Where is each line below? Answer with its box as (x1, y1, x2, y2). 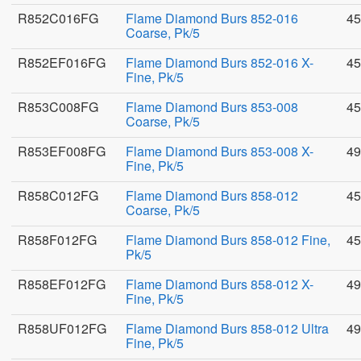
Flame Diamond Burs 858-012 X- (126, 275, 313, 293)
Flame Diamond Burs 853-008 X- (126, 142, 313, 160)
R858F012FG (18, 230, 97, 249)
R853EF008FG (18, 142, 106, 160)
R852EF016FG (18, 53, 106, 72)
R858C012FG (18, 186, 98, 205)
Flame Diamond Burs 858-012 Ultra (126, 319, 329, 338)
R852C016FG (18, 9, 98, 27)
